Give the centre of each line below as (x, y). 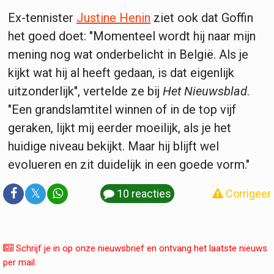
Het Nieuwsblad (205, 91)
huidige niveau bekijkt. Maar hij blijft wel (113, 146)
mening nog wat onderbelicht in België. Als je (128, 55)
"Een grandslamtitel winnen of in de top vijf (122, 110)
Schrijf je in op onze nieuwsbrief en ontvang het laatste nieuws (140, 249)
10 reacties (143, 194)
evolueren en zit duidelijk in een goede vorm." (129, 165)
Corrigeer (247, 194)
